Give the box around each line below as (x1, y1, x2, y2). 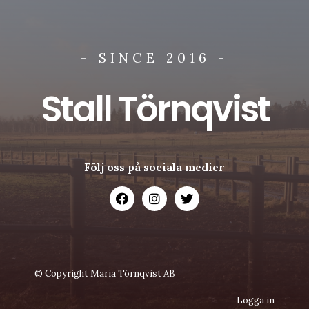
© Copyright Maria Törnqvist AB (34, 267, 175, 279)
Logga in (237, 294, 275, 306)
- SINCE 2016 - (81, 49, 228, 66)
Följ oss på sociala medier (84, 159, 225, 174)
